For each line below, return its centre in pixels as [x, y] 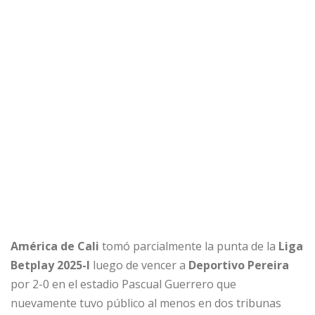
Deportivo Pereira [239, 265]
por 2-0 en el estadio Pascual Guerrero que [123, 284]
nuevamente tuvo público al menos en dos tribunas [146, 303]
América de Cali [56, 246]
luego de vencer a [141, 265]
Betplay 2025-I [52, 265]
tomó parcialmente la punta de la [190, 246]
